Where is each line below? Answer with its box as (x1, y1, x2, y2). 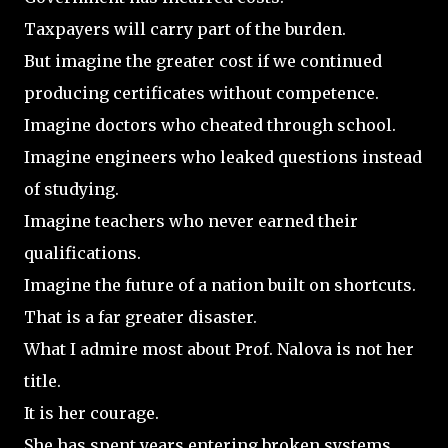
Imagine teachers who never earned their (24, 210, 358, 231)
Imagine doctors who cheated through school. (24, 114, 396, 135)
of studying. (24, 178, 119, 199)
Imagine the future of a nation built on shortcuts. (24, 274, 416, 295)
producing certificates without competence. (24, 82, 379, 103)
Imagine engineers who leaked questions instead (24, 146, 422, 167)
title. (24, 370, 61, 391)
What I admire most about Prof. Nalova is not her (24, 338, 414, 359)
